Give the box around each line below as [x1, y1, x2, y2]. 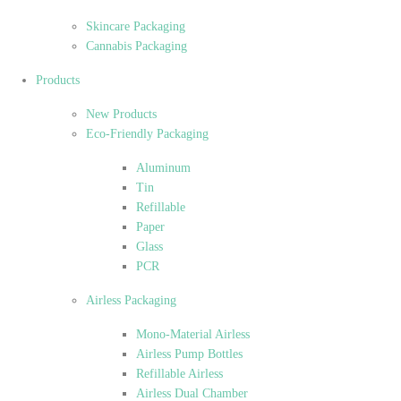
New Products [86, 107, 157, 121]
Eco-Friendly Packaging [86, 126, 209, 141]
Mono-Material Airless [136, 327, 250, 341]
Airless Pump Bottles [136, 346, 243, 361]
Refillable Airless [136, 366, 223, 380]
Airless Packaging [86, 293, 176, 307]
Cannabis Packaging [86, 38, 187, 53]
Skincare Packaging [86, 19, 185, 33]
